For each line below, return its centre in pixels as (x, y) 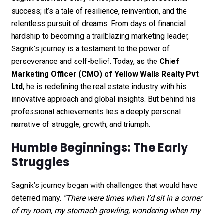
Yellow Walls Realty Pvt (156, 74)
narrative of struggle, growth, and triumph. (80, 124)
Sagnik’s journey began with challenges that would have (104, 185)
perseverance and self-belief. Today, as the (85, 61)
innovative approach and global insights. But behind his (103, 99)
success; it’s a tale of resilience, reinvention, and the (99, 11)
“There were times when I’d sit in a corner (132, 198)
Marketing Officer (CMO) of (62, 74)
